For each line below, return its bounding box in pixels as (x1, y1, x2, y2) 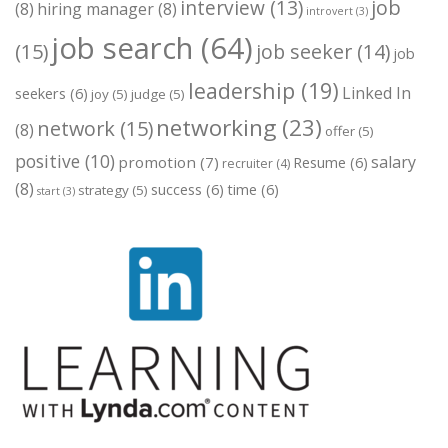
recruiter (222, 155, 273, 173)
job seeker (256, 38, 352, 66)
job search (51, 28, 193, 69)
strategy (78, 181, 129, 200)
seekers (15, 83, 66, 104)
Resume (293, 152, 346, 173)
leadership (188, 76, 295, 106)
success (151, 179, 202, 200)
